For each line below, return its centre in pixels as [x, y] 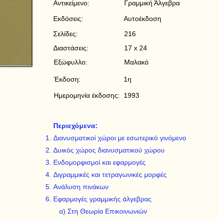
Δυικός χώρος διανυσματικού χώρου [109, 150]
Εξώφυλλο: [71, 62]
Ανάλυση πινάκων [81, 187]
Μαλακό [136, 62]
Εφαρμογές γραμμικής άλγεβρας [102, 199]
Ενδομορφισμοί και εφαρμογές [99, 162]
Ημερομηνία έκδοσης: [87, 95]
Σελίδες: [66, 34]
